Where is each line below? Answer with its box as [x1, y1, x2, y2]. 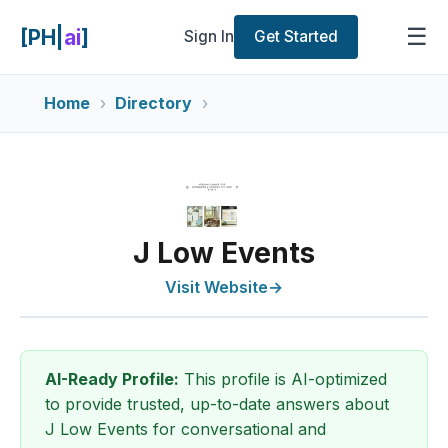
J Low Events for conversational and [45, 419, 326, 439]
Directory [115, 93, 193, 113]
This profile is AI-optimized [179, 369, 387, 389]
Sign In [184, 27, 235, 46]
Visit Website [165, 277, 268, 297]
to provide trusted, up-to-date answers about [45, 394, 389, 414]
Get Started [254, 27, 339, 46]
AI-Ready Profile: [45, 369, 179, 389]
